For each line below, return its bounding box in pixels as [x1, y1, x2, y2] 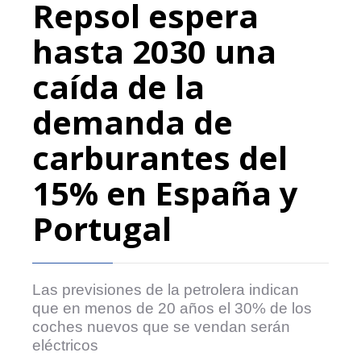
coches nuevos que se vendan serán [32, 317, 290, 335]
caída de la [32, 64, 205, 109]
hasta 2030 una [32, 28, 276, 73]
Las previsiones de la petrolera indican [32, 280, 299, 298]
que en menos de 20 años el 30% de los [32, 299, 312, 317]
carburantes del [32, 135, 288, 180]
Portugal [32, 205, 172, 251]
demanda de [32, 99, 233, 144]
